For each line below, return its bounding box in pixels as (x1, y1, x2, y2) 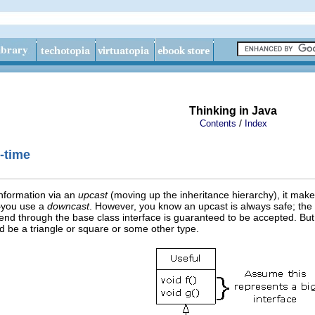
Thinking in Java (189, 105, 277, 117)
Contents (200, 118, 236, 129)
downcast (47, 200, 89, 212)
